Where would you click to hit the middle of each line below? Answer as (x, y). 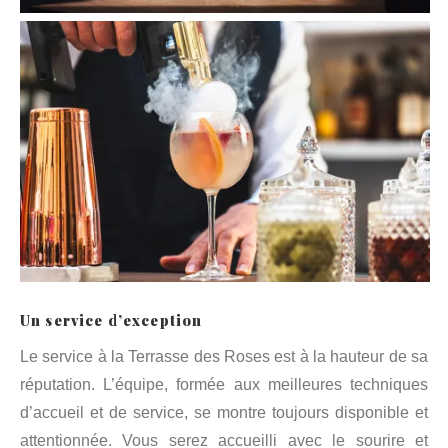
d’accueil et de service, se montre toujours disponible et (224, 412)
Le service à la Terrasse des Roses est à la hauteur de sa (224, 356)
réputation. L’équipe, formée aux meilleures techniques (224, 384)
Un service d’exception (111, 320)
